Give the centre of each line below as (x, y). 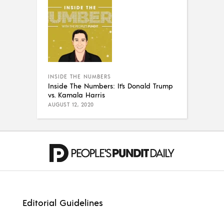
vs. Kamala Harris (76, 94)
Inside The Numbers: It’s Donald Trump (110, 85)
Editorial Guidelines (63, 202)
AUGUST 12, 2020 (71, 104)
